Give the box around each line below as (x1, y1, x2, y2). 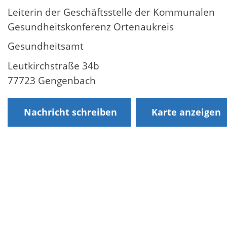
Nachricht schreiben (23, 106, 117, 119)
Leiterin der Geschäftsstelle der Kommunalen (8, 5, 215, 19)
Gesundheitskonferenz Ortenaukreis (8, 20, 174, 33)
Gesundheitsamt (8, 40, 84, 53)
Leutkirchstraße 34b (8, 59, 99, 72)
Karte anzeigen (152, 106, 221, 119)
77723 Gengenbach (8, 73, 96, 87)
